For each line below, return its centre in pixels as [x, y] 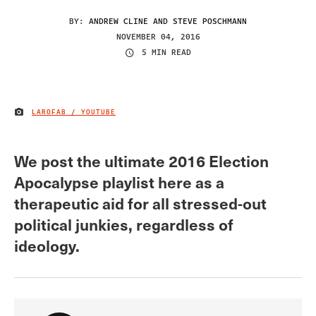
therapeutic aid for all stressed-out [140, 202]
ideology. [47, 245]
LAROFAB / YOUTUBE [74, 113]
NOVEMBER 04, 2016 [158, 37]
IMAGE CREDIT [43, 115]
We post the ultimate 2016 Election [141, 160]
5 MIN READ [166, 53]
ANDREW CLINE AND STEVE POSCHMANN [168, 21]
